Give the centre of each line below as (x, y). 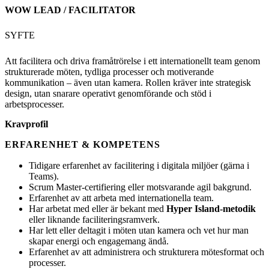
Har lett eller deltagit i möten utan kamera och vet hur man (139, 231)
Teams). (44, 177)
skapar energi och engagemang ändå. (99, 241)
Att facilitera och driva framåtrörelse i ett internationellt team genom (132, 61)
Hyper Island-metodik (211, 209)
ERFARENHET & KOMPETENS (83, 145)
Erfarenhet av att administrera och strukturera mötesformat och (147, 252)
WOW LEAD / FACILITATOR (70, 10)
